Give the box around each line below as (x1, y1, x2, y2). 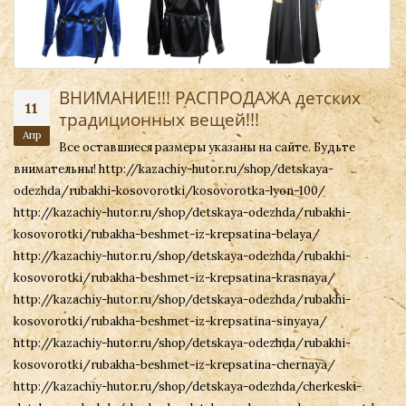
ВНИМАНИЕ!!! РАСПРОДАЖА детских (59, 85, 361, 109)
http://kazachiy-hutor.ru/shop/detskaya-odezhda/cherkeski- (14, 378, 362, 394)
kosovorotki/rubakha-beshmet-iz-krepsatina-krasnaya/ (14, 269, 335, 285)
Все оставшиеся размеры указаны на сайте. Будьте (59, 139, 355, 155)
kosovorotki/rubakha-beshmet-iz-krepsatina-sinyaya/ (14, 313, 327, 329)
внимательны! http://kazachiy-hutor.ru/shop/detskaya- (14, 160, 333, 177)
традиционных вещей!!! (59, 107, 259, 130)
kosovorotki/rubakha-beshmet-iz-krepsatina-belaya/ (14, 226, 320, 242)
